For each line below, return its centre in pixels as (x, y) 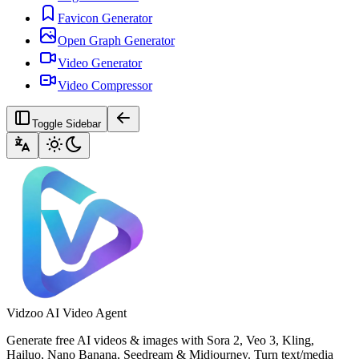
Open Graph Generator (116, 40)
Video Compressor (105, 85)
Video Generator (100, 63)
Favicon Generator (105, 18)
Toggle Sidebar (67, 124)
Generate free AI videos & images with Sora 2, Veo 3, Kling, (160, 340)
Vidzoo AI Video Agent (67, 313)
